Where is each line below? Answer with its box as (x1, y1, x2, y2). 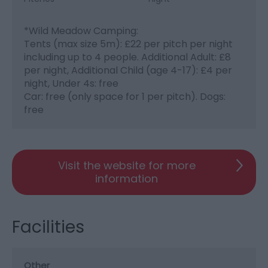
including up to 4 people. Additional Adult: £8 (24, 50, 231, 64)
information (95, 170, 158, 186)
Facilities (12, 215, 84, 239)
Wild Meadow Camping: (29, 23, 138, 38)
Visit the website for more (57, 157, 196, 173)
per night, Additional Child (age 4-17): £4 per (24, 63, 232, 77)
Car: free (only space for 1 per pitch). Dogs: (24, 89, 226, 103)
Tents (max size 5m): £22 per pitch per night (24, 36, 233, 51)
